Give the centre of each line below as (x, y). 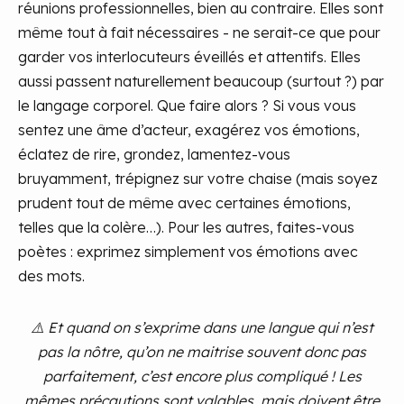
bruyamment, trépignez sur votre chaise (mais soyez (198, 179)
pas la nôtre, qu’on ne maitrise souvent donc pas (202, 352)
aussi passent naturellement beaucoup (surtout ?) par (201, 81)
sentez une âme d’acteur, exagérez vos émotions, (189, 130)
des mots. (51, 276)
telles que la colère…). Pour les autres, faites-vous (186, 227)
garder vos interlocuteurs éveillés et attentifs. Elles (189, 57)
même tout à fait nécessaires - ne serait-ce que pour (199, 32)
